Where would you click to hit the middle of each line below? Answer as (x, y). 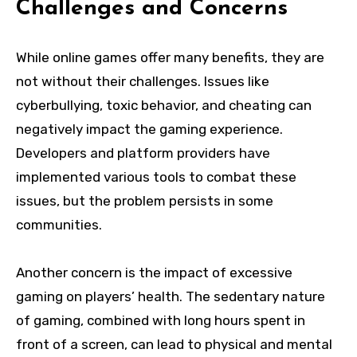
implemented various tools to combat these (156, 177)
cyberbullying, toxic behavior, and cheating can (164, 106)
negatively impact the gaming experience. (149, 129)
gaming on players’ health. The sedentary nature (171, 297)
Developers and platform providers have (143, 153)
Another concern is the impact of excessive (154, 273)
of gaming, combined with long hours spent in (161, 321)
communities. (59, 225)
